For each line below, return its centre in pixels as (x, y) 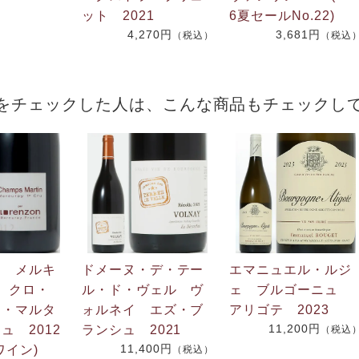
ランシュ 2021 (131, 329)
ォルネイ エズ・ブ (143, 309)
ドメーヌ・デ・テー (143, 269)
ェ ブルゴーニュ (291, 289)
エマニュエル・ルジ (291, 269)
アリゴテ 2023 (280, 309)
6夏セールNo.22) (282, 15)
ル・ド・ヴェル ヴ (143, 289)
